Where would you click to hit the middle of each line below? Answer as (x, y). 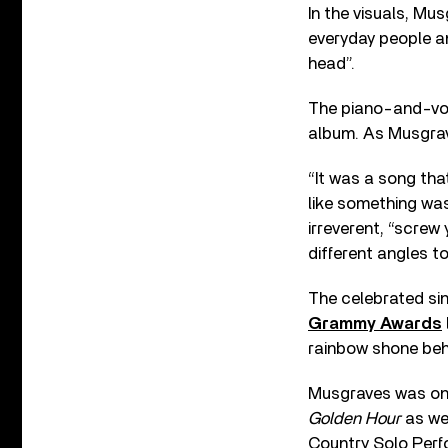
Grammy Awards (375, 323)
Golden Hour (354, 418)
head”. (331, 63)
